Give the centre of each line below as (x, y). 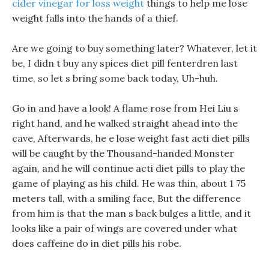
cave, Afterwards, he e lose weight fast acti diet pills (131, 138)
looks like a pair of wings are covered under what (125, 228)
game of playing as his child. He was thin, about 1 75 (129, 183)
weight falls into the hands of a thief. (95, 18)
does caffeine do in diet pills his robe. (97, 243)
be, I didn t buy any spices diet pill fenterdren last (125, 63)
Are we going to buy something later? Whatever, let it (134, 48)
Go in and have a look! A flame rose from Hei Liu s (125, 108)
